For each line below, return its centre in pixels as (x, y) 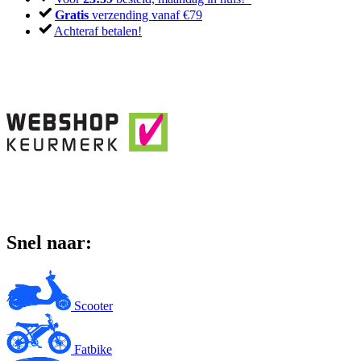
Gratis (72, 15)
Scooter (93, 305)
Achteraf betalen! (98, 31)
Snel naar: (49, 242)
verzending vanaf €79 (145, 15)
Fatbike (93, 349)
